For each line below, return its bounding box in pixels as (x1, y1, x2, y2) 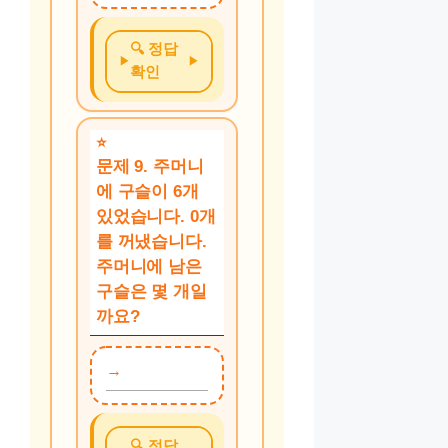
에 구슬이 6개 (96, 181, 199, 201)
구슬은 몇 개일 (96, 281, 207, 301)
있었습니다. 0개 (96, 206, 216, 226)
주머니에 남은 (96, 256, 202, 276)
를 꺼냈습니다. (96, 231, 207, 251)
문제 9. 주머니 (96, 156, 204, 176)
